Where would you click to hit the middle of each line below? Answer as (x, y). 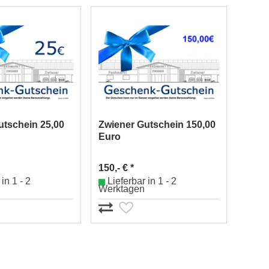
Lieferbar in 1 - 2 (142, 181)
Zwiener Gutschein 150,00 (157, 125)
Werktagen (122, 189)
